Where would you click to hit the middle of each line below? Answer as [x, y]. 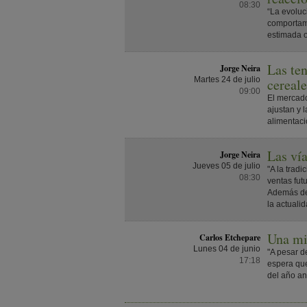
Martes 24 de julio [227, 79]
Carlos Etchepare [230, 237]
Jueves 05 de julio [226, 166]
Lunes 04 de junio [226, 249]
